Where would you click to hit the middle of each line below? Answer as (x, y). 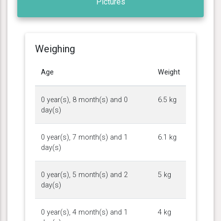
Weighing (55, 49)
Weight (169, 72)
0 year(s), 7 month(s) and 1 (84, 137)
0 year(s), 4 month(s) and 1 (84, 212)
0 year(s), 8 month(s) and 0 (84, 100)
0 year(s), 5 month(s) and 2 (84, 175)
